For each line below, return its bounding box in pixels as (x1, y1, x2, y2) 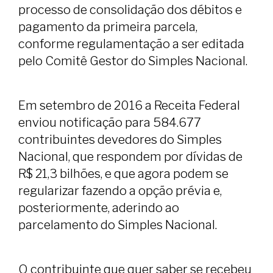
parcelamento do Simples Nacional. (18, 218, 217, 233)
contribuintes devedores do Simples (18, 132, 222, 147)
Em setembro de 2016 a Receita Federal (18, 98, 240, 113)
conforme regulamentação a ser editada (18, 37, 244, 52)
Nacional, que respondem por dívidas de (18, 149, 243, 165)
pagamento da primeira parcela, (18, 19, 197, 35)
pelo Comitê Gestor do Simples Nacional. (18, 54, 247, 69)
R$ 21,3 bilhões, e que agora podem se (18, 166, 229, 182)
